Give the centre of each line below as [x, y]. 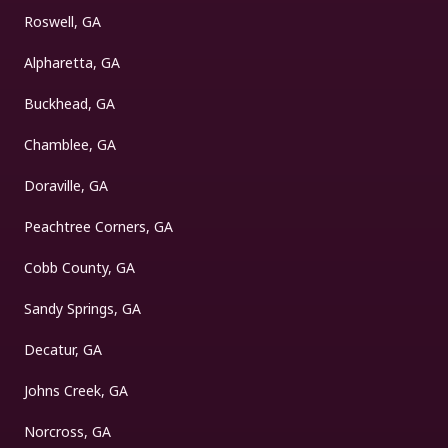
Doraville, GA [66, 185]
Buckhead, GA [69, 103]
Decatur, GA [63, 349]
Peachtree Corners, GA [98, 226]
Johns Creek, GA [76, 390]
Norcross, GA [67, 431]
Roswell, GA [62, 21]
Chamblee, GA [70, 144]
